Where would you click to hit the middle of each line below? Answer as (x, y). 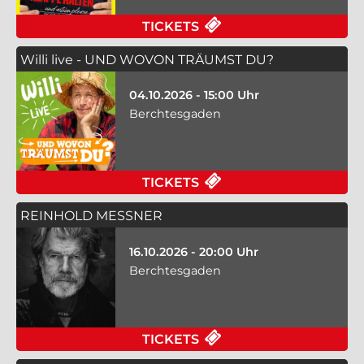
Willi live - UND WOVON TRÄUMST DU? (147, 59)
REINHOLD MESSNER (91, 216)
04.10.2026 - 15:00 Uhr (194, 95)
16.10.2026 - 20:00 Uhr (193, 251)
